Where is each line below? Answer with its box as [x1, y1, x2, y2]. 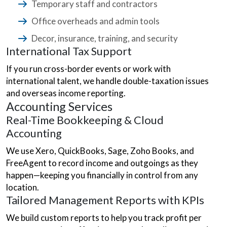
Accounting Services [6, 99, 115, 113]
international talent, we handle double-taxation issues [6, 75, 209, 86]
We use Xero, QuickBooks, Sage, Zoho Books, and [6, 145, 194, 156]
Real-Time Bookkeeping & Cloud [6, 113, 164, 127]
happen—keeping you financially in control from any [6, 170, 198, 180]
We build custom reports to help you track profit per [6, 212, 202, 223]
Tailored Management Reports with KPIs [6, 194, 204, 207]
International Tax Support [6, 45, 132, 58]
